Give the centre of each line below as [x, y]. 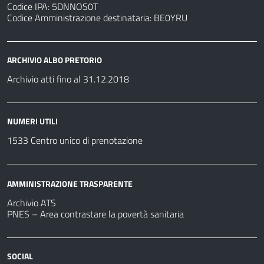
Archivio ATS [32, 202]
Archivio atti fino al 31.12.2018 [68, 79]
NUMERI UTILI [32, 121]
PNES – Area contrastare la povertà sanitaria [95, 214]
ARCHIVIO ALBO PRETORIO [55, 60]
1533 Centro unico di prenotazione [75, 141]
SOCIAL [20, 256]
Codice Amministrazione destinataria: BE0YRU [97, 18]
